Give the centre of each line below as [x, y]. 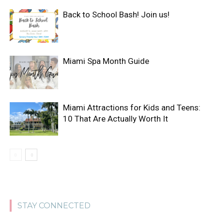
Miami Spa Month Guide [106, 61]
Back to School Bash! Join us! [116, 15]
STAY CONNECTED [54, 206]
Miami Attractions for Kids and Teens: [132, 108]
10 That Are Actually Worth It [116, 119]
